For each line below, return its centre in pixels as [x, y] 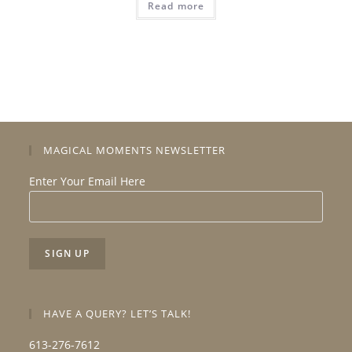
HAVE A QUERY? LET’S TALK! [117, 314]
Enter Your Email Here [88, 181]
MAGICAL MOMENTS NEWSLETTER [135, 150]
